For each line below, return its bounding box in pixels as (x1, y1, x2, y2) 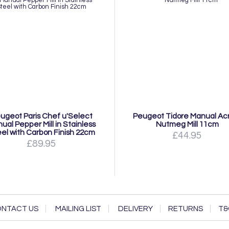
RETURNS (168, 204, 203, 213)
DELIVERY (118, 204, 153, 213)
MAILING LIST (55, 204, 101, 213)
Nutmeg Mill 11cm (155, 120, 219, 128)
